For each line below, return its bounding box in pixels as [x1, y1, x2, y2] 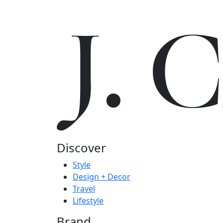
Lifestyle [73, 195, 104, 206]
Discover [57, 139, 106, 156]
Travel [73, 183, 95, 194]
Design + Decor [73, 171, 130, 182]
